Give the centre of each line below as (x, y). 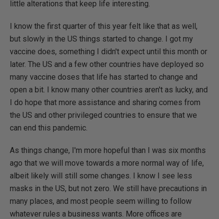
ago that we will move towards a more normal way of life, (107, 163)
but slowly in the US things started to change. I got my (101, 39)
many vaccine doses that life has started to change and (104, 77)
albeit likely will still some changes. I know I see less (101, 176)
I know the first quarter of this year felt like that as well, (104, 26)
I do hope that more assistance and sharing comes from (105, 102)
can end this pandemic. (49, 128)
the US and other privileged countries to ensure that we (103, 115)
